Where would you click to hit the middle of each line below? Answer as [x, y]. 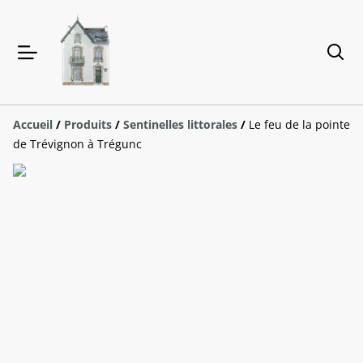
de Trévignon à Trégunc [77, 144]
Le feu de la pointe [299, 125]
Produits [88, 125]
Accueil [33, 125]
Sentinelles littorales [180, 125]
